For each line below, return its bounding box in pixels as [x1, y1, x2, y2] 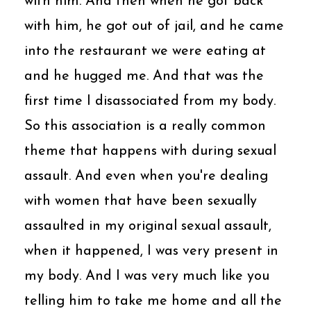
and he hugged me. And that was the [24, 69, 264, 83]
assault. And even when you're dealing [24, 169, 268, 183]
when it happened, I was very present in [24, 244, 278, 258]
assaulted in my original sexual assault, [24, 219, 271, 233]
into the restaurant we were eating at [24, 44, 266, 58]
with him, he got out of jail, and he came [24, 19, 284, 33]
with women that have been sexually [24, 194, 257, 208]
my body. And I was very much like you [24, 269, 269, 283]
